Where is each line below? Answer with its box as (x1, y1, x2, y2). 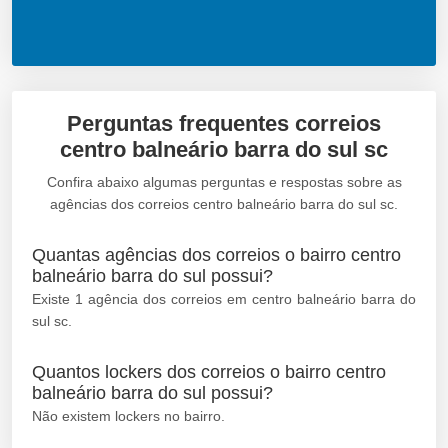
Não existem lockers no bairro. (32, 407, 225, 424)
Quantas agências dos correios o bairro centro (32, 244, 401, 265)
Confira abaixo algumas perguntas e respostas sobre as (46, 173, 402, 190)
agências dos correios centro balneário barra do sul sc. (50, 195, 398, 212)
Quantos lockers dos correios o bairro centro (32, 361, 386, 382)
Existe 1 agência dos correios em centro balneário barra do (32, 290, 416, 307)
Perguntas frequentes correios (67, 110, 381, 136)
